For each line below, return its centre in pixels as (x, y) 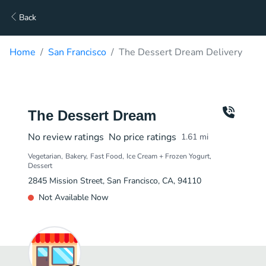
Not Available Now (74, 197)
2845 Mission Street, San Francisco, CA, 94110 (115, 181)
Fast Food (106, 156)
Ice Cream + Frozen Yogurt (168, 156)
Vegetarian (45, 156)
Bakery (76, 156)
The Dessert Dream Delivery (180, 52)
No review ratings (66, 137)
